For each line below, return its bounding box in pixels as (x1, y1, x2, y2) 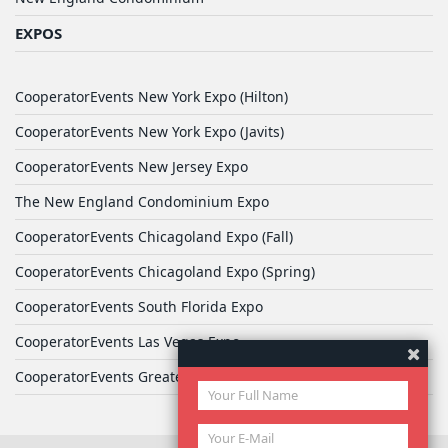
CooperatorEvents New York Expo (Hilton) (15, 86, 288, 106)
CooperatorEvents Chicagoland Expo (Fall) (15, 226, 293, 246)
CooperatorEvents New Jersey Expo (15, 156, 248, 176)
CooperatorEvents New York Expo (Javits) (15, 121, 284, 141)
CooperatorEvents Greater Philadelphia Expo (15, 366, 313, 386)
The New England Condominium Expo (15, 191, 269, 211)
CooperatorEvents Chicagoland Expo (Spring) (15, 261, 315, 281)
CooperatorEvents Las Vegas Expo (15, 331, 240, 351)
